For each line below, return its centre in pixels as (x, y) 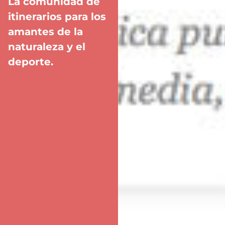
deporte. (31, 62)
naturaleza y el (47, 46)
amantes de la (45, 31)
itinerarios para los (57, 16)
